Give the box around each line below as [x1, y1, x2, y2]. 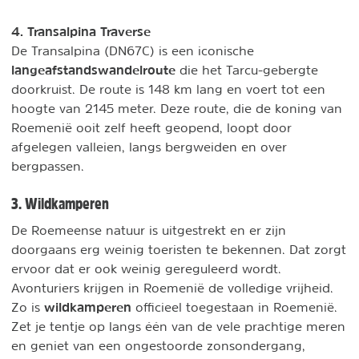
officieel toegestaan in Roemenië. [131, 301, 337, 314]
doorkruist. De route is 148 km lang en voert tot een [11, 83, 325, 96]
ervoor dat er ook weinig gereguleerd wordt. [11, 262, 281, 276]
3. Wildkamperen [11, 196, 109, 212]
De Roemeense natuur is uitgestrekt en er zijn [11, 224, 286, 237]
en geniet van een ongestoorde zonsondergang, [11, 339, 305, 353]
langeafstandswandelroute [11, 62, 175, 79]
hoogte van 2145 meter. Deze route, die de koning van [11, 102, 342, 115]
